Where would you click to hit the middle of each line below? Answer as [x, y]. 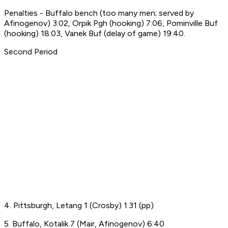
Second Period [31, 52]
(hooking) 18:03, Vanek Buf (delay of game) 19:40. [95, 34]
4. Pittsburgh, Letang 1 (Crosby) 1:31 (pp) [79, 206]
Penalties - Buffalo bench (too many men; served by [99, 13]
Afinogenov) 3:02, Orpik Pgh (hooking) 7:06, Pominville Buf [111, 23]
